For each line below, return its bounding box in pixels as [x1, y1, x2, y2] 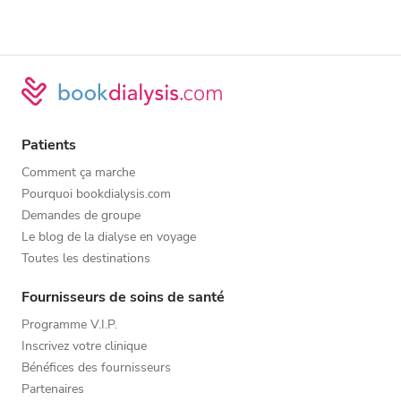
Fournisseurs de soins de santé [21, 286, 225, 307]
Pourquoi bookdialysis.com [21, 184, 171, 202]
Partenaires [21, 380, 84, 397]
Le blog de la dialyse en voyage [21, 227, 196, 245]
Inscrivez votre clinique [21, 337, 147, 354]
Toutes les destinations [21, 249, 150, 267]
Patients [21, 134, 76, 155]
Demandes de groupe [21, 206, 141, 224]
